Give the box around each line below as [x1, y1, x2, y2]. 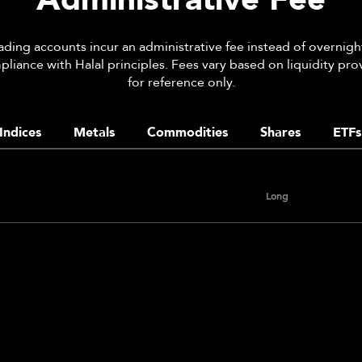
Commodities [147, 124, 228, 142]
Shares [260, 124, 301, 142]
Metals [74, 124, 115, 142]
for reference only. [127, 74, 235, 92]
